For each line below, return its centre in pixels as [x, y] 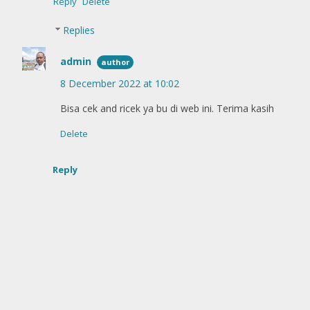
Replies [79, 30]
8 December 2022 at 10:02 [120, 84]
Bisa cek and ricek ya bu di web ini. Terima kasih [167, 109]
